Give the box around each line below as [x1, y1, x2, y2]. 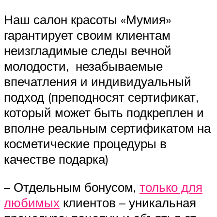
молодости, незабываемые [4, 58, 163, 74]
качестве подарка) [4, 151, 109, 167]
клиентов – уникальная [60, 194, 196, 210]
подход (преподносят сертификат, [4, 89, 199, 105]
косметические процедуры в [4, 136, 167, 152]
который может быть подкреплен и [4, 105, 204, 121]
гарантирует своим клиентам [4, 27, 170, 43]
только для [139, 179, 202, 195]
